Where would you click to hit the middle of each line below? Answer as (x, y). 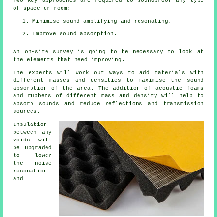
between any (32, 132)
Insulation (30, 124)
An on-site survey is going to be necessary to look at (108, 52)
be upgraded (32, 147)
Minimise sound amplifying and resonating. (102, 21)
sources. (27, 111)
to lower (32, 155)
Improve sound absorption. (75, 34)
